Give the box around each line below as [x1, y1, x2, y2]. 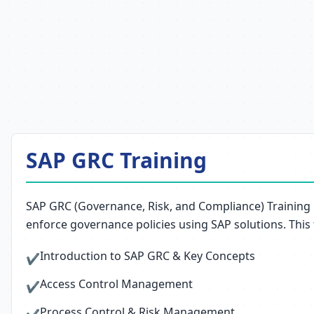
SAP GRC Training [26, 146, 207, 175]
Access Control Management [40, 276, 193, 292]
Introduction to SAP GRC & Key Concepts [40, 248, 255, 264]
